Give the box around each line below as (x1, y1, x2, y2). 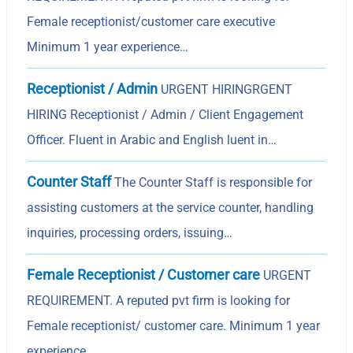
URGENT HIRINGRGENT (158, 81, 293, 97)
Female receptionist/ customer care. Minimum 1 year (27, 318, 321, 333)
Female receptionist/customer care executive (27, 13, 276, 29)
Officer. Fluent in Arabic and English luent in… (27, 132, 277, 147)
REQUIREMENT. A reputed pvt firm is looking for (27, 292, 291, 308)
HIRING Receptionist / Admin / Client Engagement (27, 106, 304, 122)
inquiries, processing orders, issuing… (27, 225, 233, 240)
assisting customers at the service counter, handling (27, 199, 314, 215)
